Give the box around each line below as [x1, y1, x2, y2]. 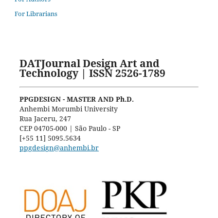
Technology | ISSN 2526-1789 [19, 66, 165, 80]
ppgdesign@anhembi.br [19, 143, 99, 152]
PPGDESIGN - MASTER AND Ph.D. [19, 94, 134, 104]
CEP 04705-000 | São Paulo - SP [19, 123, 120, 133]
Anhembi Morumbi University [19, 104, 118, 113]
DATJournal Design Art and [19, 56, 160, 71]
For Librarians [15, 9, 57, 18]
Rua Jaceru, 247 [19, 113, 71, 123]
